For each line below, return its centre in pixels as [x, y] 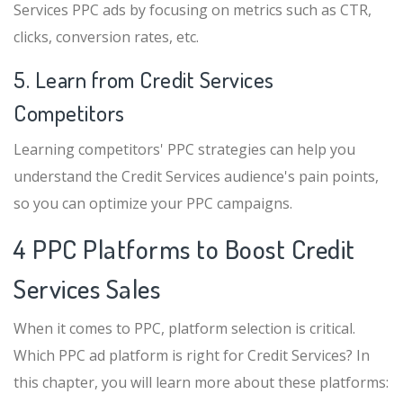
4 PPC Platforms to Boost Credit [184, 248]
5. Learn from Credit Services [144, 79]
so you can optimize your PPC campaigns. [153, 203]
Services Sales [87, 288]
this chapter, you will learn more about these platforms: [201, 382]
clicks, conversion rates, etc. [106, 36]
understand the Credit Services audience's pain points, [196, 176]
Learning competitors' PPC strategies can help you [184, 149]
